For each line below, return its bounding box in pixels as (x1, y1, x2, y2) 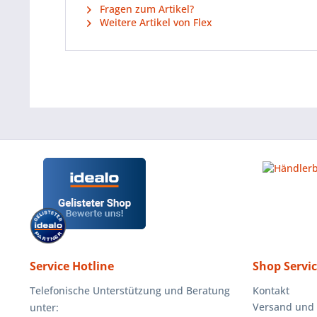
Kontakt (253, 284, 289, 297)
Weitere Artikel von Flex (97, 16, 212, 29)
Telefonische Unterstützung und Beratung (30, 284, 230, 297)
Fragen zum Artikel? (97, 2, 194, 16)
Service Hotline (30, 258, 114, 274)
